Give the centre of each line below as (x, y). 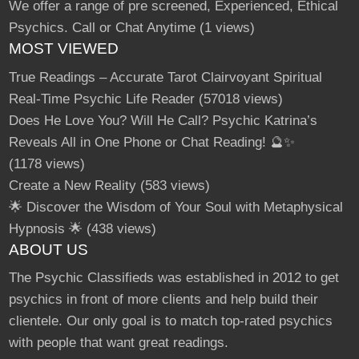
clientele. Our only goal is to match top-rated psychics (170, 321)
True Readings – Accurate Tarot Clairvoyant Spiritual (165, 77)
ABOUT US (48, 249)
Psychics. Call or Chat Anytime (102, 28)
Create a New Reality (72, 185)
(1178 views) (46, 163)
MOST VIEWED (63, 49)
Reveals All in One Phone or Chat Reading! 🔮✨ (151, 142)
